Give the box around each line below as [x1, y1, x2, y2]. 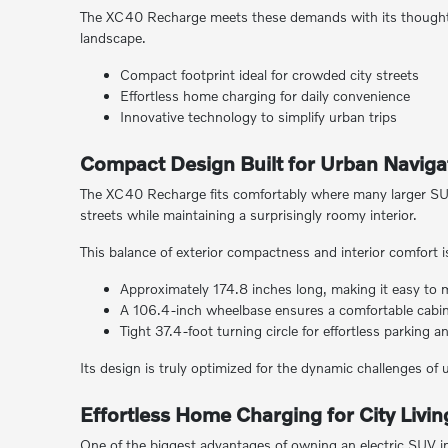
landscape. [79, 29, 146, 46]
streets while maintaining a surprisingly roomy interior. [79, 206, 417, 223]
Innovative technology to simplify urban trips [119, 108, 397, 125]
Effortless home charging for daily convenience [119, 87, 410, 104]
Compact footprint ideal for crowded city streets [119, 66, 419, 83]
